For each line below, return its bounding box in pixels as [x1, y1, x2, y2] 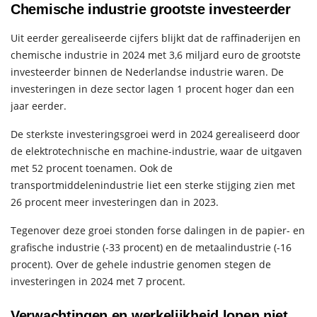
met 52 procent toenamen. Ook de [11, 161, 173, 175]
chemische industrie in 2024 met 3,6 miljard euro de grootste [11, 47, 301, 62]
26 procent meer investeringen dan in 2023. [11, 195, 219, 209]
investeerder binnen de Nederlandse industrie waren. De [11, 64, 284, 79]
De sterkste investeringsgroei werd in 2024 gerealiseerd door [11, 127, 300, 141]
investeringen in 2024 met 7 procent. [11, 274, 185, 288]
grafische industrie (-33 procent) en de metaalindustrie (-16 [11, 240, 292, 254]
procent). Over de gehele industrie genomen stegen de [11, 257, 271, 271]
